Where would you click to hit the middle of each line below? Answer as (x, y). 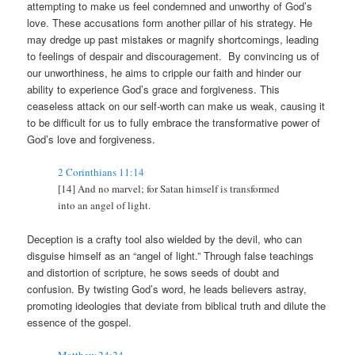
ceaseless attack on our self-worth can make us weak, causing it (176, 105)
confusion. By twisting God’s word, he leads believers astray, (167, 289)
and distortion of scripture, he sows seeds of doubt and (153, 273)
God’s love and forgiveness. (92, 139)
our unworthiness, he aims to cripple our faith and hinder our (164, 72)
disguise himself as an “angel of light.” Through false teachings (171, 256)
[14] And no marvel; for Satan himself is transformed (169, 189)
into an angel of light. (105, 206)
